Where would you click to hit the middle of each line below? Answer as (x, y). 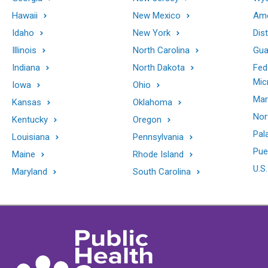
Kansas (27, 102)
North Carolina (161, 50)
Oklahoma (152, 102)
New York (151, 33)
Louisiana (31, 137)
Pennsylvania (158, 137)
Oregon (147, 119)
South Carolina (162, 171)
